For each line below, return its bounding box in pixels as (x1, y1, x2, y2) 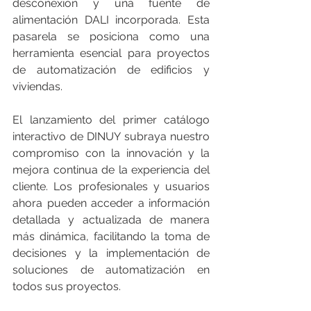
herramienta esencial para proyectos (12, 46, 210, 60)
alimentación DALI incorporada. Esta (12, 12, 210, 26)
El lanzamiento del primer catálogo (12, 112, 210, 126)
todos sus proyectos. (12, 279, 121, 293)
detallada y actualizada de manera (12, 212, 210, 226)
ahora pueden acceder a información (12, 196, 210, 210)
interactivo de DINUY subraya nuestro (12, 129, 210, 143)
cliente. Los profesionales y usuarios (12, 179, 210, 193)
